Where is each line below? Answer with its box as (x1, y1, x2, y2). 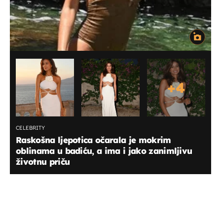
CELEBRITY (16, 124, 45, 131)
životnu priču (16, 156, 70, 167)
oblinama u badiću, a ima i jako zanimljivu (16, 145, 192, 156)
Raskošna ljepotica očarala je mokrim (16, 134, 171, 145)
